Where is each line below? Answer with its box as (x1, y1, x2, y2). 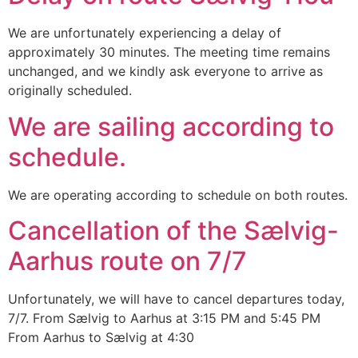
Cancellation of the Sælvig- (8, 215, 339, 247)
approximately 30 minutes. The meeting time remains (8, 44, 330, 61)
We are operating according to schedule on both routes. (8, 186, 348, 203)
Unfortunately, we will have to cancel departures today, (8, 291, 344, 308)
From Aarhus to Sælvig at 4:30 (8, 329, 194, 346)
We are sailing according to (8, 110, 334, 142)
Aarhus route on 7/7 (8, 245, 247, 277)
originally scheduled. (8, 82, 132, 99)
